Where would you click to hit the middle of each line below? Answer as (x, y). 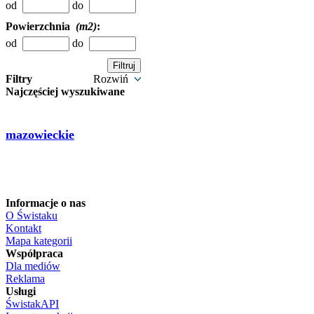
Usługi (21, 291)
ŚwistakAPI (32, 304)
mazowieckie (40, 134)
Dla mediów (33, 266)
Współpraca (34, 253)
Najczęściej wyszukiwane (65, 91)
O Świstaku (32, 216)
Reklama (25, 279)
